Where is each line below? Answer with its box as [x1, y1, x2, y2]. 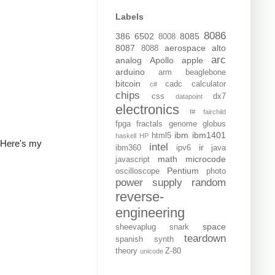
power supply [115, 177, 182, 189]
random [192, 177, 226, 189]
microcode [185, 154, 226, 165]
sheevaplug [115, 223, 156, 232]
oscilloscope [115, 167, 160, 176]
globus [203, 120, 227, 129]
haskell [115, 132, 136, 140]
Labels [115, 12, 144, 22]
